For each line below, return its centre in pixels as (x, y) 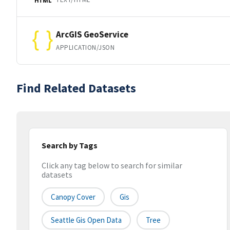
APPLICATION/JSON (85, 47)
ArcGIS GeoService (92, 34)
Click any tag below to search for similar (112, 166)
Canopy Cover (73, 197)
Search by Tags (70, 145)
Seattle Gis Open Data (86, 220)
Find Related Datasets (76, 88)
